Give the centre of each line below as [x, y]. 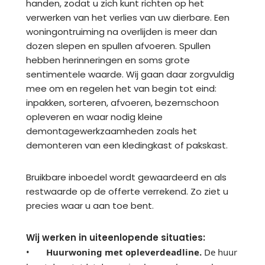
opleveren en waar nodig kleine [94, 117]
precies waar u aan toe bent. [90, 205]
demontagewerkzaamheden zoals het [112, 131]
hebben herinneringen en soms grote [108, 60]
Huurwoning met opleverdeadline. [124, 252]
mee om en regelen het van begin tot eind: [121, 88]
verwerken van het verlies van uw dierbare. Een [128, 17]
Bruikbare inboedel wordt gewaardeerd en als [126, 177]
